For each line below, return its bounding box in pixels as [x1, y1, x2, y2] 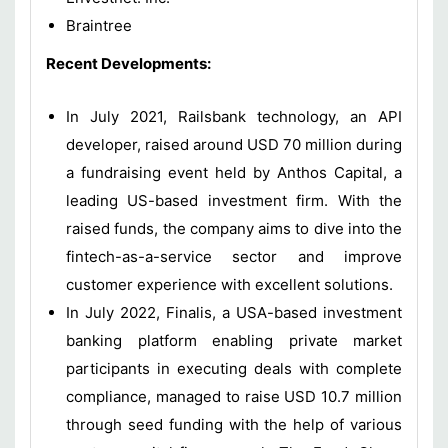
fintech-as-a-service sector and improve [66, 247, 402, 267]
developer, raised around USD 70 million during [66, 135, 402, 155]
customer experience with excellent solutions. [66, 275, 393, 295]
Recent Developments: [46, 54, 211, 74]
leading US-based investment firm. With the [66, 191, 402, 211]
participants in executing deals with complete [66, 359, 402, 379]
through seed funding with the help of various [66, 415, 402, 435]
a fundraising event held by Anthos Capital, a [66, 163, 402, 183]
